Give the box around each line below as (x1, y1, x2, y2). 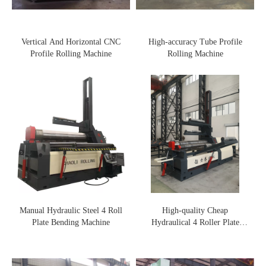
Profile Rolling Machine (30, 49, 112, 58)
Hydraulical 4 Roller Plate (151, 217, 193, 227)
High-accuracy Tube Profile (148, 37, 242, 46)
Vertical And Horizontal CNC (21, 37, 121, 46)
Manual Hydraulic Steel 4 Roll (20, 205, 122, 215)
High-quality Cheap (162, 205, 228, 215)
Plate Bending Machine (32, 217, 110, 227)
